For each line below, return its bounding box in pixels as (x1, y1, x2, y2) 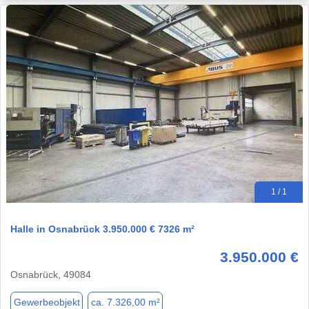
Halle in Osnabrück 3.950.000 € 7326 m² (10, 223, 195, 235)
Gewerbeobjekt (13, 296, 80, 308)
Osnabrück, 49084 (10, 269, 91, 281)
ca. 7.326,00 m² (90, 296, 160, 308)
